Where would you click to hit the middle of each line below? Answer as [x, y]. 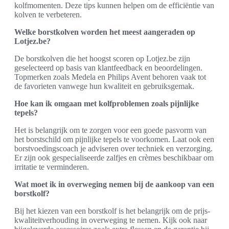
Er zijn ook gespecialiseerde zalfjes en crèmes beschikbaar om [114, 157]
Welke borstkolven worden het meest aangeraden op [105, 32]
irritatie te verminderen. [52, 167]
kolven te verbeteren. [48, 14]
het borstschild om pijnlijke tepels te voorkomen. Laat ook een [114, 139]
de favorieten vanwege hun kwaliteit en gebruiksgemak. [104, 86]
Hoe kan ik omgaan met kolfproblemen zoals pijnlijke [107, 103]
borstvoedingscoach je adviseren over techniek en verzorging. [113, 148]
